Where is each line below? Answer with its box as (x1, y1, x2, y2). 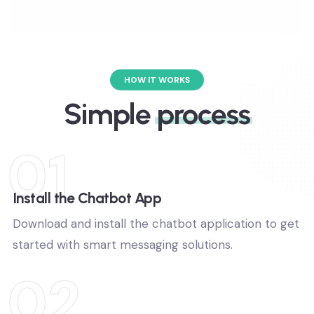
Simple (64, 117, 157, 152)
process (157, 117, 250, 152)
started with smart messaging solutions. (12, 257, 233, 273)
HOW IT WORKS (124, 95, 190, 107)
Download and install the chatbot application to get (12, 236, 299, 252)
